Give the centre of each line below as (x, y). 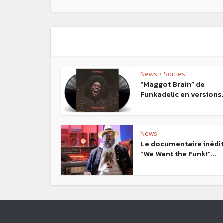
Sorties (174, 74)
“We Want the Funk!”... (178, 154)
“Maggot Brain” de (172, 84)
